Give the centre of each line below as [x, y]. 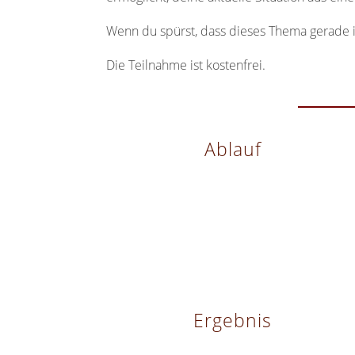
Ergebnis [233, 321]
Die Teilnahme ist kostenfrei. [186, 65]
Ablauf [233, 149]
